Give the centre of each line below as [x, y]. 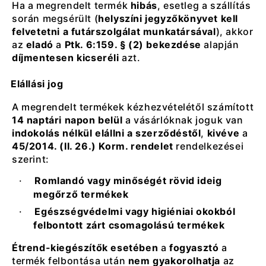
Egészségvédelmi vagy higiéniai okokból [135, 211]
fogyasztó [194, 247]
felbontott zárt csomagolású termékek [129, 225]
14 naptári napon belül [67, 120]
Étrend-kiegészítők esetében [85, 247]
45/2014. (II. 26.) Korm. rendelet [93, 146]
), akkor [235, 31]
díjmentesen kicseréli [66, 57]
